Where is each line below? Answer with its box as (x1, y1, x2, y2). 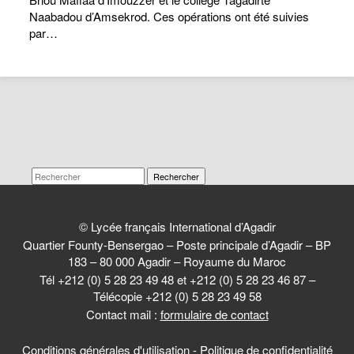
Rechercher (153, 170, 199, 183)
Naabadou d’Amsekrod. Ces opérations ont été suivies (29, 8, 310, 24)
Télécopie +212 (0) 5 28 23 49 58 (92, 288, 262, 304)
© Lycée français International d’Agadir (78, 218, 276, 235)
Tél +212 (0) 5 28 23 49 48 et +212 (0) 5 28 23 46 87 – (39, 271, 315, 288)
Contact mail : (85, 306, 160, 322)
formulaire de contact (160, 306, 269, 322)
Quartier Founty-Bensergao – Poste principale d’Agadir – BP (23, 236, 331, 253)
